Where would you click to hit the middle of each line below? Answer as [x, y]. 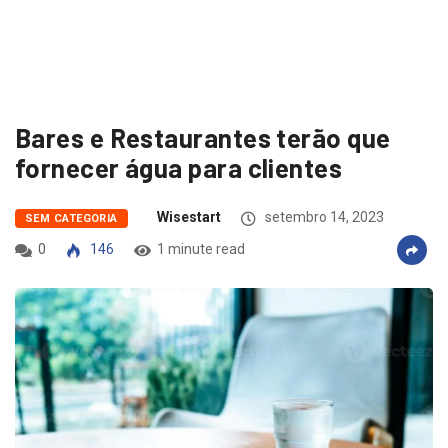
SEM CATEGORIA [71, 218]
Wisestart [188, 216]
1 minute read [201, 248]
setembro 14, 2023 [322, 216]
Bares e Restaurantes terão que [203, 137]
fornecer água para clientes [179, 167]
